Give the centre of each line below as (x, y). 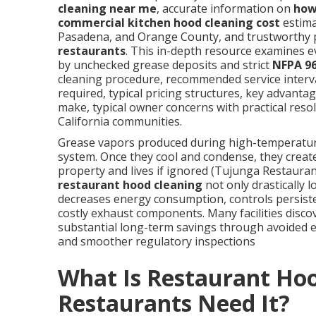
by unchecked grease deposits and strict (165, 65)
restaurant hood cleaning (130, 184)
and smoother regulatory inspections (157, 241)
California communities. (120, 121)
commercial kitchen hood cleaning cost (169, 22)
